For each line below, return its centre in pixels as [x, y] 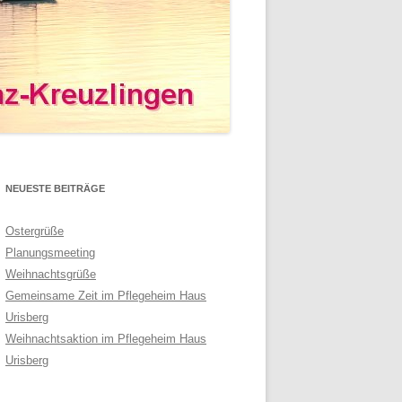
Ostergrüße [35, 231]
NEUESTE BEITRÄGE [55, 188]
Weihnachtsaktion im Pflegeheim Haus [106, 339]
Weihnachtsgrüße [51, 274]
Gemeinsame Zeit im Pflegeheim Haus [106, 296]
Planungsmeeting [50, 253]
